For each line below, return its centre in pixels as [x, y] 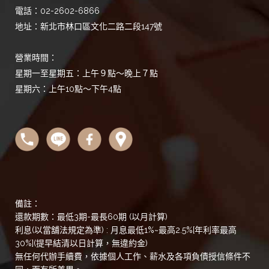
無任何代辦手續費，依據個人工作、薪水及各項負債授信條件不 [133, 256]
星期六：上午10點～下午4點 [68, 89]
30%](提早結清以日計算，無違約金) [86, 243]
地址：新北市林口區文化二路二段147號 [89, 26]
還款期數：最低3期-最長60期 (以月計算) [91, 217]
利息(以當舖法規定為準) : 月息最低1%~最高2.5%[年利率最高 [126, 230]
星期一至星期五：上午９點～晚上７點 [86, 73]
